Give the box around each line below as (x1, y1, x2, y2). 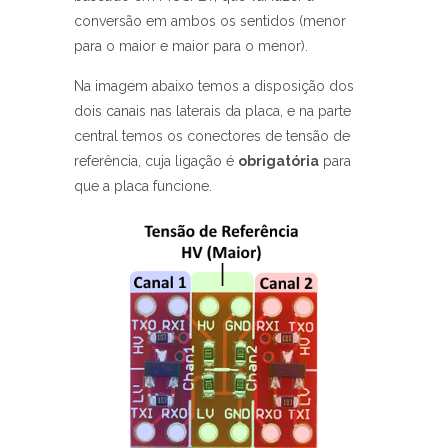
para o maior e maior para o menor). (74, 38, 308, 54)
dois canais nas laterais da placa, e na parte (74, 103, 351, 119)
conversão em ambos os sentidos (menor (74, 13, 346, 29)
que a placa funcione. (74, 178, 212, 194)
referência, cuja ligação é (74, 153, 238, 169)
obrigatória (238, 153, 319, 169)
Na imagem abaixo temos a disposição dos (74, 78, 354, 94)
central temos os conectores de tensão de (74, 128, 350, 144)
